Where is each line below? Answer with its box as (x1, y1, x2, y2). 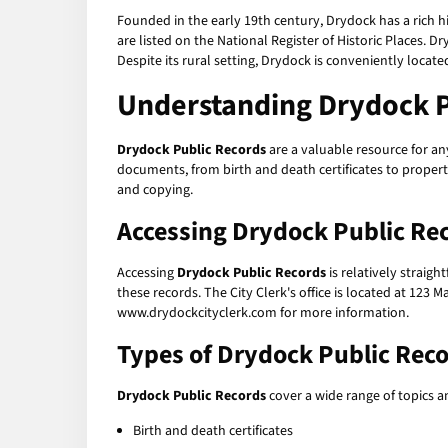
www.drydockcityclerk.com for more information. (117, 303, 409, 324)
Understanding (117, 84, 318, 128)
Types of (117, 336, 217, 374)
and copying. (117, 180, 193, 201)
